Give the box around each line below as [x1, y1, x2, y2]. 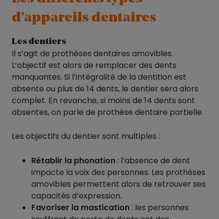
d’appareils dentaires [12, 11, 156, 25]
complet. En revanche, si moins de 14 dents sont [12, 94, 195, 106]
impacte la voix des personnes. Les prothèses [31, 166, 205, 178]
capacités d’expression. [31, 190, 122, 201]
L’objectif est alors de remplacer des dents [12, 59, 176, 71]
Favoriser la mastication [31, 201, 130, 213]
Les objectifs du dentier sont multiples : [12, 131, 160, 142]
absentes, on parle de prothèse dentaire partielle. [12, 106, 203, 118]
